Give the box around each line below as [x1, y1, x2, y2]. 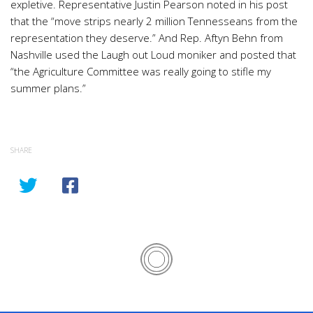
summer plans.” [10, 80, 86, 95]
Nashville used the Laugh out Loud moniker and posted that [10, 47, 296, 61]
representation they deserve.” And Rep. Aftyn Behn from [10, 30, 283, 45]
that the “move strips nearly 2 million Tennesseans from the [10, 13, 298, 28]
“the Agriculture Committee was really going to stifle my [10, 64, 271, 78]
